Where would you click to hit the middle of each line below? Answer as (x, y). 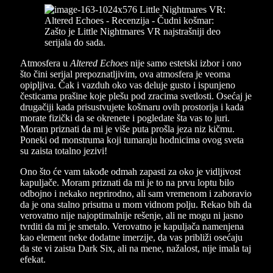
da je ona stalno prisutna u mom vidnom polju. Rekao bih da (136, 205)
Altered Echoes (99, 63)
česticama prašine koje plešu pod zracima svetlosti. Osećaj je (136, 96)
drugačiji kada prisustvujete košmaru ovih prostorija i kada (132, 107)
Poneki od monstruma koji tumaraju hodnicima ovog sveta (132, 140)
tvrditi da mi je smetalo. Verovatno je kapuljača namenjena (132, 227)
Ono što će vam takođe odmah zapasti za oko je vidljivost (130, 172)
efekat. (33, 260)
